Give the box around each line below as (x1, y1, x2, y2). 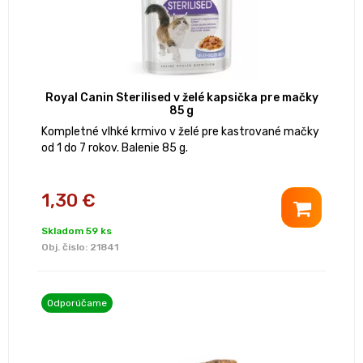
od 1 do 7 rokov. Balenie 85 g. (41, 141, 188, 156)
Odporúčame (47, 297, 107, 310)
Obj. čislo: (41, 241, 90, 254)
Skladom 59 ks (41, 225, 112, 237)
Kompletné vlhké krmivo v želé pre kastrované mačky (41, 125, 319, 139)
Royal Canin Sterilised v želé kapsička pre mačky (45, 91, 318, 105)
